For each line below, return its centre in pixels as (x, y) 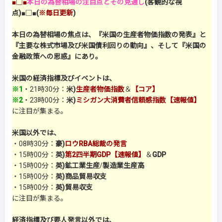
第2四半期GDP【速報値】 (105, 155)
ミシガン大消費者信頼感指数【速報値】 (138, 100)
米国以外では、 (36, 133)
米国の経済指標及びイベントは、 (64, 79)
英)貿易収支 (74, 188)
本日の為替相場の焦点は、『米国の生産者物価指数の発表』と (109, 35)
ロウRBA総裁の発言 (96, 144)
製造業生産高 (123, 166)
